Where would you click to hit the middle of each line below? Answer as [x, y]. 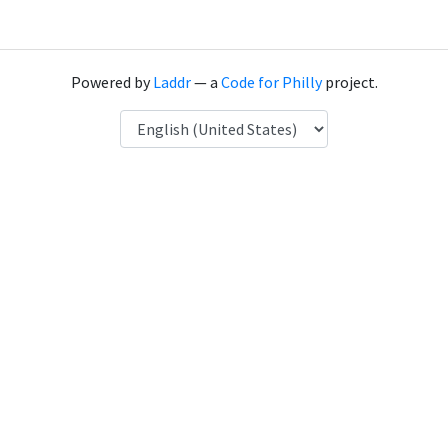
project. [349, 82]
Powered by [111, 82]
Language [152, 121]
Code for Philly [271, 82]
